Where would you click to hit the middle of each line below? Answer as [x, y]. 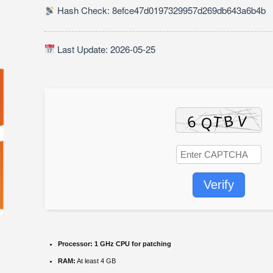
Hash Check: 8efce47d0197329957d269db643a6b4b [161, 10]
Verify [219, 184]
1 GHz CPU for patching [132, 243]
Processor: [75, 243]
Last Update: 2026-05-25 [105, 49]
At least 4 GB [96, 261]
